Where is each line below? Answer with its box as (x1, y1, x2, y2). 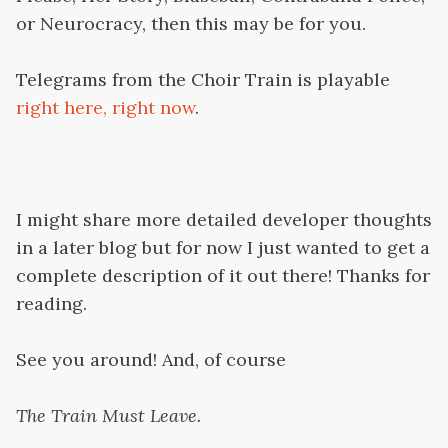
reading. (16, 292, 87, 316)
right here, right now (16, 96, 195, 120)
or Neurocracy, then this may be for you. (16, 12, 366, 36)
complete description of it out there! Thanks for (16, 264, 430, 288)
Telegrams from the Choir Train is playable (16, 68, 390, 92)
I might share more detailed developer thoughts (16, 208, 432, 232)
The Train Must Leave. (16, 404, 201, 428)
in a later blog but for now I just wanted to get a (16, 236, 430, 260)
